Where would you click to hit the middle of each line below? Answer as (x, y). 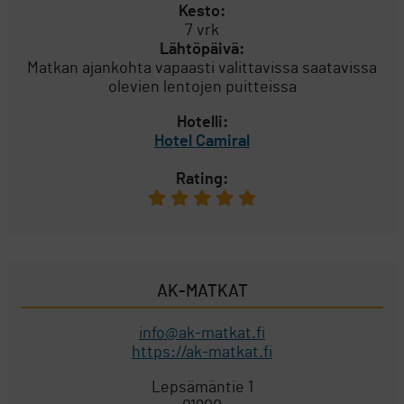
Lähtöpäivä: (202, 49)
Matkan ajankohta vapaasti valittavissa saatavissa (202, 68)
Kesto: (202, 11)
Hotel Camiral (202, 141)
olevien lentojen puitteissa (202, 87)
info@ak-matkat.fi (202, 333)
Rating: (202, 179)
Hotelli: (202, 122)
